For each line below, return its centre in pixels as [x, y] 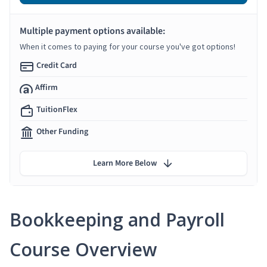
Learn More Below [125, 163]
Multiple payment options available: [92, 31]
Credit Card [57, 65]
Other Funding [62, 131]
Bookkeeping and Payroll [117, 219]
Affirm [46, 87]
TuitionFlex [57, 109]
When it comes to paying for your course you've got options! [128, 46]
